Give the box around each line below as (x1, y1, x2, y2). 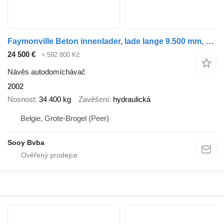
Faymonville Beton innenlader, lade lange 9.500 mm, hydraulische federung (205, 36, 214, 46)
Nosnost (7, 95, 35, 104)
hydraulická (113, 95, 150, 104)
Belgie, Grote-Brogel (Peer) (20, 113, 109, 122)
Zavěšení (78, 95, 109, 104)
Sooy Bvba (7, 138, 44, 146)
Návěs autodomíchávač (7, 67, 85, 76)
